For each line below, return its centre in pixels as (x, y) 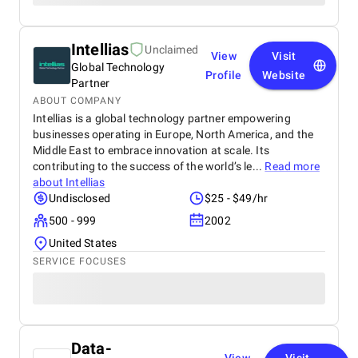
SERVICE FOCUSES (80, 261)
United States (83, 243)
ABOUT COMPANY (77, 101)
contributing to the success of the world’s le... (149, 166)
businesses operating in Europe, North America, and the (173, 134)
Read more (292, 166)
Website (284, 75)
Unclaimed (171, 50)
